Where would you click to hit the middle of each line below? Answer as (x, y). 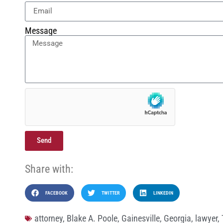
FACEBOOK (56, 193)
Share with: (49, 169)
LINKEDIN (163, 193)
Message (41, 30)
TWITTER (110, 193)
